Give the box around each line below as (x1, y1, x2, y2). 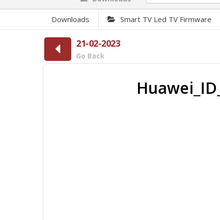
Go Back (76, 51, 105, 60)
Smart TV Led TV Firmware (120, 14, 212, 24)
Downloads (52, 14, 89, 24)
